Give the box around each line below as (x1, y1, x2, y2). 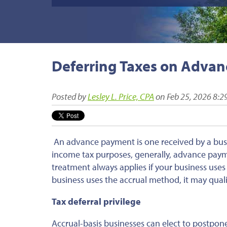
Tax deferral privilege (52, 195, 141, 207)
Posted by (52, 90, 86, 102)
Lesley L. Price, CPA (88, 90, 154, 102)
